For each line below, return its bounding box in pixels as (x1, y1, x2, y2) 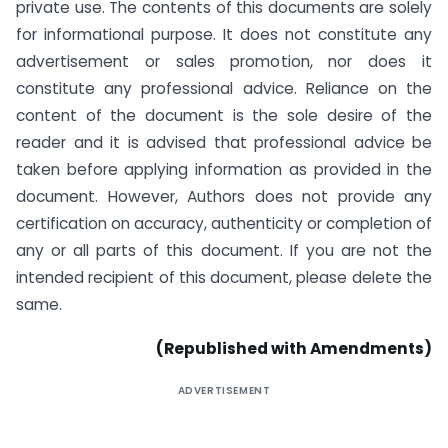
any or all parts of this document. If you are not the (16, 239, 432, 261)
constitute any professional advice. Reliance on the (16, 77, 432, 99)
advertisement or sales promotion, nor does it (16, 50, 432, 72)
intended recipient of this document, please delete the (16, 266, 432, 288)
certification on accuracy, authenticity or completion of (16, 212, 432, 234)
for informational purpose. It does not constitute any (16, 23, 432, 45)
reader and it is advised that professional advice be (16, 131, 432, 153)
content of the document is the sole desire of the (16, 104, 432, 126)
